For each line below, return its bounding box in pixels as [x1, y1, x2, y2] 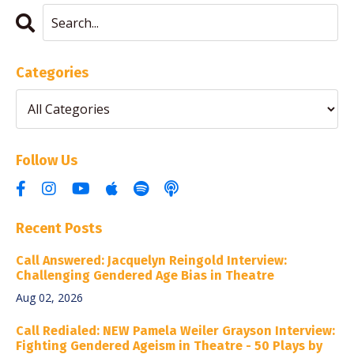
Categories [16, 64, 88, 82]
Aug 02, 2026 [16, 290, 83, 306]
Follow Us [16, 152, 77, 170]
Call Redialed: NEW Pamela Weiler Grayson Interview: [16, 323, 335, 339]
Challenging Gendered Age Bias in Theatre [16, 268, 274, 284]
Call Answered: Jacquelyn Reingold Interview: [16, 253, 287, 269]
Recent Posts [16, 220, 102, 238]
